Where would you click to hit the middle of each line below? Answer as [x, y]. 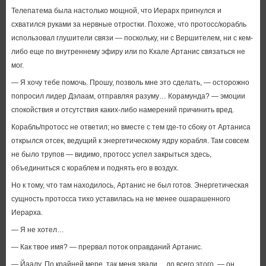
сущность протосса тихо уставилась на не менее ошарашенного [121, 199]
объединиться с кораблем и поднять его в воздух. [95, 168]
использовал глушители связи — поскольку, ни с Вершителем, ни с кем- [132, 38]
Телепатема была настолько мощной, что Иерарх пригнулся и [116, 11]
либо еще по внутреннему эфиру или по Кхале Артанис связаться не [128, 52]
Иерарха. [27, 213]
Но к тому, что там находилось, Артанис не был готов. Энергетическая [130, 185]
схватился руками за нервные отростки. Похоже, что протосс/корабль [129, 24]
